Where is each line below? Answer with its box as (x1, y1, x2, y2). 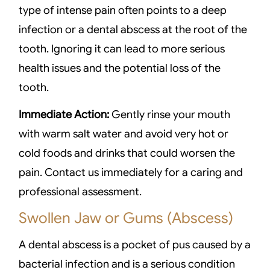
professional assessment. (19, 184, 142, 198)
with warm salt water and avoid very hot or (19, 127, 229, 140)
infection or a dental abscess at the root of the (19, 23, 248, 37)
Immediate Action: (19, 107, 110, 121)
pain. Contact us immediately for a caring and (19, 165, 243, 179)
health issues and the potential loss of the (19, 61, 221, 75)
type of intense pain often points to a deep (19, 4, 227, 17)
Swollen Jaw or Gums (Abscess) (19, 208, 234, 227)
